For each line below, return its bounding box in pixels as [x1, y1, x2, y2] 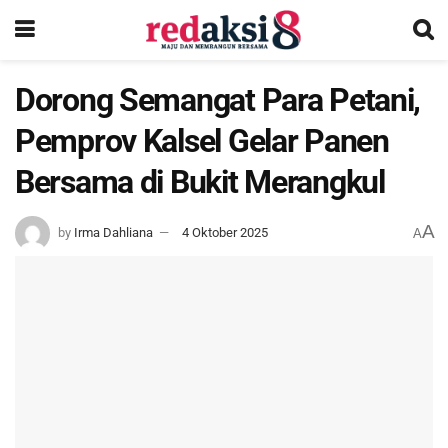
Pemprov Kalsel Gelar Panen [15, 122, 389, 160]
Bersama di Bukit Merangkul [15, 163, 385, 201]
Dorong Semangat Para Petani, [15, 81, 421, 119]
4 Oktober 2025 [182, 224, 268, 240]
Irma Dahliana [74, 224, 153, 240]
